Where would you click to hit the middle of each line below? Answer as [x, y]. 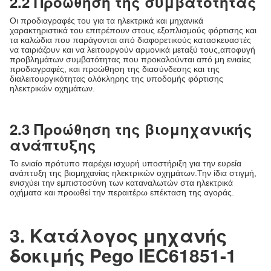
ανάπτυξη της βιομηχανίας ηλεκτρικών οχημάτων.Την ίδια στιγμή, [133, 173]
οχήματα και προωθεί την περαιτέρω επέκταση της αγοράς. [122, 192]
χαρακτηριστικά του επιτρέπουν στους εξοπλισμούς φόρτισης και [133, 30]
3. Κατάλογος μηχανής [118, 235]
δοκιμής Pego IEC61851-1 [123, 255]
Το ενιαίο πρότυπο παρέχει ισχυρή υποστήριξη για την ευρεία [126, 163]
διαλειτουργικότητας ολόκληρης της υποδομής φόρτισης [116, 79]
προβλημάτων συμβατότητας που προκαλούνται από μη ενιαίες [130, 59]
